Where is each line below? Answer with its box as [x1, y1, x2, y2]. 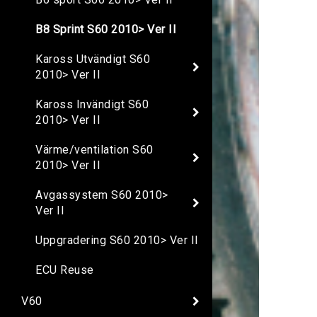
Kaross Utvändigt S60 [35, 52, 150, 67]
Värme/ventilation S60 [35, 143, 154, 157]
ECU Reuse [35, 263, 94, 277]
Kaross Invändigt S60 [35, 98, 149, 112]
